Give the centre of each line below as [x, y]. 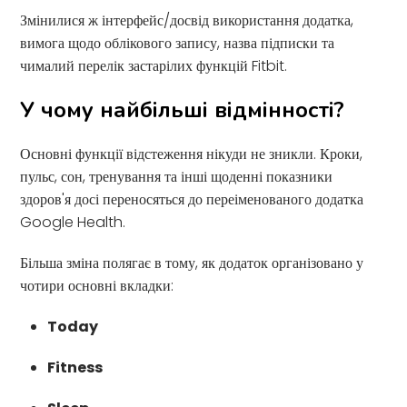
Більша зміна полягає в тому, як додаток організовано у [192, 263]
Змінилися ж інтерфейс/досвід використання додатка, [187, 20]
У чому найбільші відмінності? [183, 109]
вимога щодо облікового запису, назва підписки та [178, 43]
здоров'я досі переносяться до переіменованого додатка [192, 199]
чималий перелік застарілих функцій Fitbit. [154, 65]
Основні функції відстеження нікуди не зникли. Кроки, [192, 154]
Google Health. [73, 222]
